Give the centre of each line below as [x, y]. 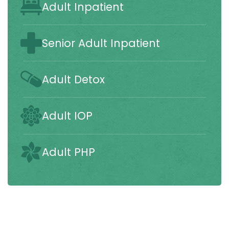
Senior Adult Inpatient [101, 43]
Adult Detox [73, 79]
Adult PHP [68, 152]
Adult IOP [67, 116]
